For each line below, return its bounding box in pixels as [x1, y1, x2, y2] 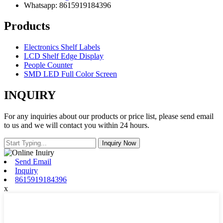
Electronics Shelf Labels [24, 43, 100, 52]
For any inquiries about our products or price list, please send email [4, 112, 214, 121]
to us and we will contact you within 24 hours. [4, 121, 149, 130]
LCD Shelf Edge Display [24, 52, 104, 61]
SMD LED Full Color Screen [24, 70, 117, 79]
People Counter [24, 61, 73, 70]
